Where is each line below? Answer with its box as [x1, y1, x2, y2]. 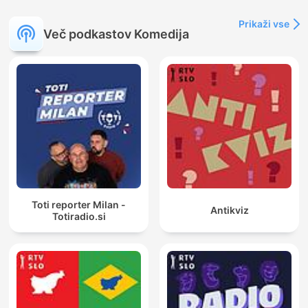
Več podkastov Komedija [43, 26, 189, 41]
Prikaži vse [239, 18, 289, 30]
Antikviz [210, 204, 249, 217]
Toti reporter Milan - [32, 198, 126, 210]
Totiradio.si [52, 210, 106, 222]
